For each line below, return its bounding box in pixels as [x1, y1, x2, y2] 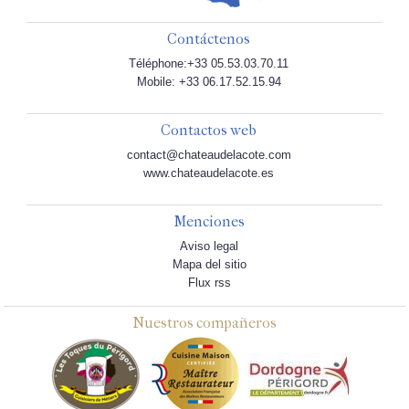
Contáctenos [167, 30, 251, 48]
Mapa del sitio [172, 257, 246, 272]
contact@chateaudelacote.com [126, 148, 291, 163]
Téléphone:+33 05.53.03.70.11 [129, 57, 289, 71]
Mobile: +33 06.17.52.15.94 [136, 75, 281, 89]
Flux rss [187, 276, 231, 290]
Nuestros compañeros [132, 314, 277, 332]
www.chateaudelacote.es [143, 166, 275, 181]
